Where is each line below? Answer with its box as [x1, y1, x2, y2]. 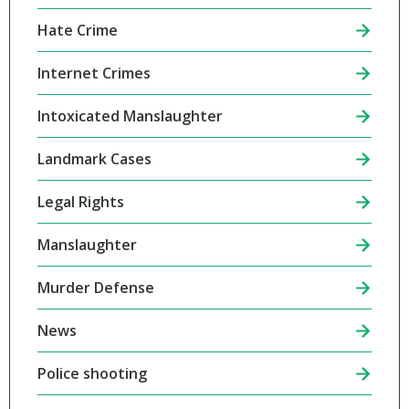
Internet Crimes [37, 63, 151, 83]
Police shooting [37, 363, 147, 383]
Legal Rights [37, 192, 124, 212]
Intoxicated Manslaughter [37, 106, 223, 126]
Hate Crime [37, 20, 118, 40]
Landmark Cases [37, 149, 152, 169]
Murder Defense [37, 278, 154, 298]
